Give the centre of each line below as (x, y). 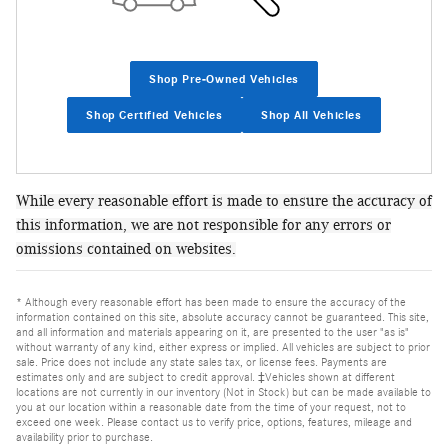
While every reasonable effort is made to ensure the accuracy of (224, 202)
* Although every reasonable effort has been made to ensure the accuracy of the (211, 302)
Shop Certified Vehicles (154, 114)
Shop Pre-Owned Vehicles (224, 78)
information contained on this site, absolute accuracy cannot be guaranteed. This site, (222, 317)
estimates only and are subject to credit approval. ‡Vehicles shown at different (205, 377)
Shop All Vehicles (311, 114)
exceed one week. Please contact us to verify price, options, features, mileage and (214, 422)
